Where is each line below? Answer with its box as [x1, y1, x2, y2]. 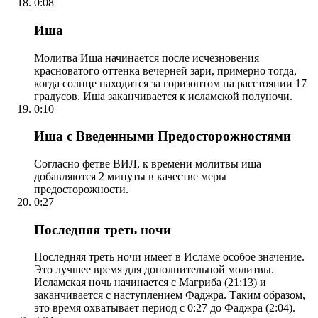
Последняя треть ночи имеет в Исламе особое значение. [34, 251, 305, 263]
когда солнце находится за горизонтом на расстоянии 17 [34, 77, 307, 89]
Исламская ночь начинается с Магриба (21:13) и [34, 276, 266, 289]
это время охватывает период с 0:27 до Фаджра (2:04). [34, 302, 295, 314]
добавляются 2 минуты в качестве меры [34, 170, 226, 182]
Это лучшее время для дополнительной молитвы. [34, 263, 274, 276]
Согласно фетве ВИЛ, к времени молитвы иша [34, 158, 261, 170]
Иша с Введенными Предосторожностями [34, 128, 291, 144]
